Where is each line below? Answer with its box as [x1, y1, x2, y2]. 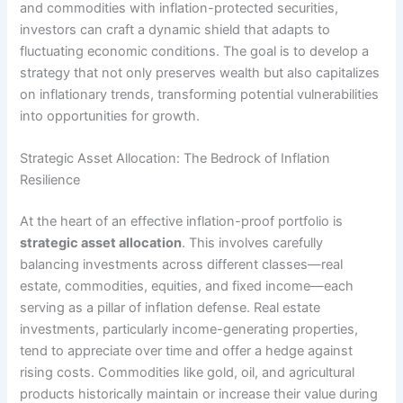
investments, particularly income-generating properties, [20, 320, 359, 337]
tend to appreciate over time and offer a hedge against [20, 342, 354, 359]
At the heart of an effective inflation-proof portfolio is [20, 212, 344, 229]
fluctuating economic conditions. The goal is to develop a [20, 42, 370, 59]
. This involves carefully [182, 234, 324, 251]
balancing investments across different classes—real [20, 255, 344, 273]
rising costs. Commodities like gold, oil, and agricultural [20, 363, 355, 381]
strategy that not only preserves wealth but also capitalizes [20, 64, 381, 81]
